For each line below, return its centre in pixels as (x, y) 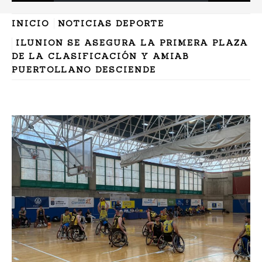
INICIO (31, 24)
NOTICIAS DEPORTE (111, 24)
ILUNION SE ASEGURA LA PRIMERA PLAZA (132, 43)
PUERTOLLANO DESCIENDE (84, 70)
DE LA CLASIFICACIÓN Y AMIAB (101, 56)
